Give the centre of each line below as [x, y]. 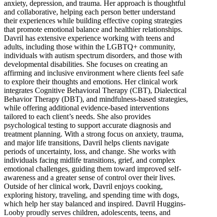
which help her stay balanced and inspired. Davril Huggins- [95, 204]
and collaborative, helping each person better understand [90, 12]
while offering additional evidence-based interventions [86, 108]
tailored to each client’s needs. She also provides [77, 117]
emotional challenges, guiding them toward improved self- [93, 169]
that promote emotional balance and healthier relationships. [93, 30]
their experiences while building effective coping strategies [93, 21]
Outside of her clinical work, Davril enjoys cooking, [83, 186]
